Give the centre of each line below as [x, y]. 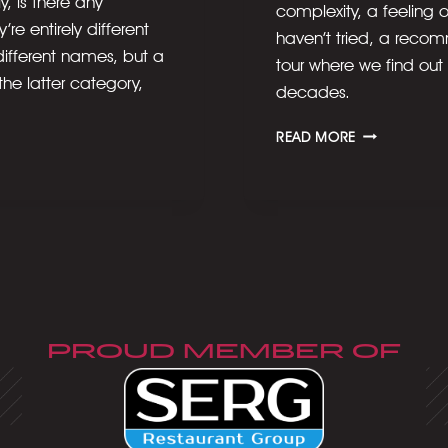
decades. [318, 91]
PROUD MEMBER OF [224, 353]
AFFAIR [377, 173]
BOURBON [388, 215]
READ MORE [316, 136]
